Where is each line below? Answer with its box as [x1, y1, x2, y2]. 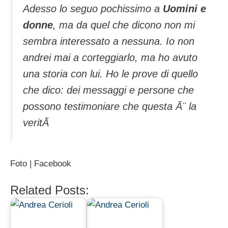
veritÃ [23, 117, 52, 129]
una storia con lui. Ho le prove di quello [23, 68, 198, 80]
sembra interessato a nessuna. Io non [23, 36, 194, 47]
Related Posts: [10, 183, 89, 197]
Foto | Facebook [10, 158, 71, 168]
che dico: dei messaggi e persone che [23, 84, 194, 96]
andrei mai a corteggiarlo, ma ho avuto [23, 52, 197, 64]
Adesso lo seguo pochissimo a [23, 3, 163, 15]
